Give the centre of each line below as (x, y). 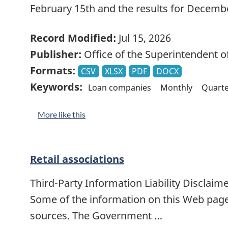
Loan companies (120, 88)
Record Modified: (73, 38)
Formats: (53, 71)
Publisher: (56, 54)
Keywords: (56, 87)
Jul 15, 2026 (144, 38)
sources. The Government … (96, 216)
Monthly (177, 88)
